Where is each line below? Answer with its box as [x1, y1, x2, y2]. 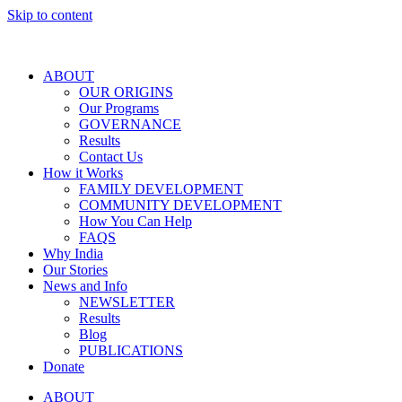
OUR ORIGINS [79, 84, 173, 100]
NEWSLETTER [79, 294, 175, 310]
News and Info [43, 278, 127, 293]
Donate [43, 359, 84, 374]
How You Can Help [79, 214, 192, 229]
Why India [43, 246, 103, 261]
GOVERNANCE [79, 117, 181, 132]
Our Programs [79, 100, 159, 116]
